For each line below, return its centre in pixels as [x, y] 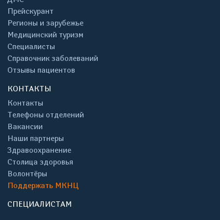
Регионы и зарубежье [45, 23]
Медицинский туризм [45, 35]
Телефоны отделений [46, 115]
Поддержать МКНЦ [43, 185]
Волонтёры [27, 174]
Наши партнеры [36, 138]
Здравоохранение [39, 150]
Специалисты [31, 46]
